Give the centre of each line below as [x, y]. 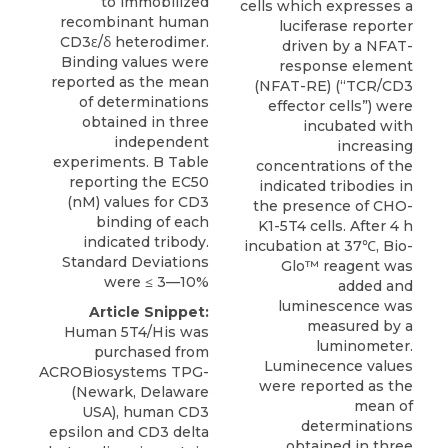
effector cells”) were [340, 106]
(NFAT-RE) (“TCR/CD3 [333, 86]
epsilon [76, 432]
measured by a [360, 326]
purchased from [151, 352]
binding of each [152, 222]
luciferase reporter [346, 26]
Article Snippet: [149, 312]
